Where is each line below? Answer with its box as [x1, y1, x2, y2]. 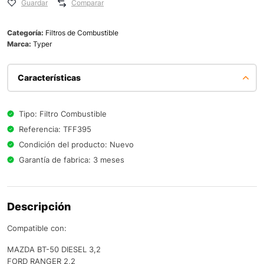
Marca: [7, 39, 33, 49]
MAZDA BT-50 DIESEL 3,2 [7, 245, 101, 255]
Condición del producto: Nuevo [19, 140, 134, 150]
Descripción [7, 200, 71, 213]
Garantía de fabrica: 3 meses [19, 155, 124, 165]
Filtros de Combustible [45, 28, 118, 38]
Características [18, 72, 81, 83]
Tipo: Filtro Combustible [19, 109, 107, 119]
